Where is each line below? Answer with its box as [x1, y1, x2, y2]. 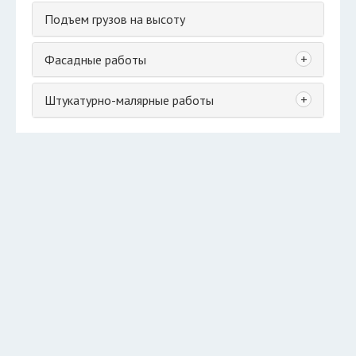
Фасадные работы [44, 52, 146, 68]
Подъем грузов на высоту [44, 11, 185, 27]
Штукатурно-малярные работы [44, 92, 214, 108]
